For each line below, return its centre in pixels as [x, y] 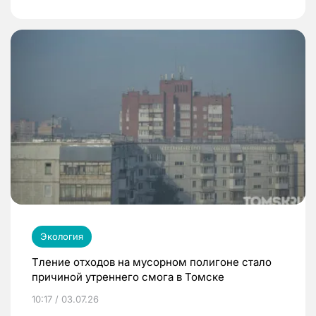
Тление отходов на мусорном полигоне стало [152, 262]
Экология [62, 236]
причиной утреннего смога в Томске [128, 276]
